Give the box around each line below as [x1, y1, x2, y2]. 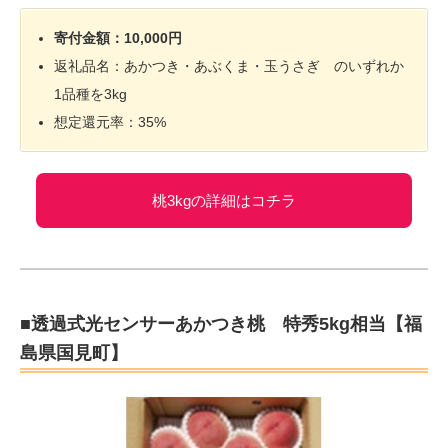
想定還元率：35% [54, 113, 167, 130]
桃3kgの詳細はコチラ [152, 191, 296, 209]
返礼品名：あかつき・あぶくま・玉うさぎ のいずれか [54, 57, 405, 74]
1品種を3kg [54, 85, 128, 102]
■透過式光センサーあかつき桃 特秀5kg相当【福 [20, 313, 422, 334]
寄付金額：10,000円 [54, 29, 183, 46]
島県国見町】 [20, 342, 128, 363]
